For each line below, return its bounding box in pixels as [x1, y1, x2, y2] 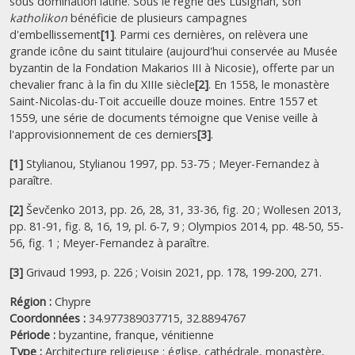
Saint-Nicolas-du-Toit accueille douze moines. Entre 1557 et [10, 94, 318, 109]
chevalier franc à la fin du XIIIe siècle [10, 77, 195, 92]
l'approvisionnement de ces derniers [10, 127, 197, 142]
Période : [10, 327, 59, 342]
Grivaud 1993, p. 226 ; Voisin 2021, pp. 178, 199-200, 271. [26, 265, 322, 280]
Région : [10, 294, 55, 309]
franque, [115, 327, 162, 342]
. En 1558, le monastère [208, 77, 330, 92]
